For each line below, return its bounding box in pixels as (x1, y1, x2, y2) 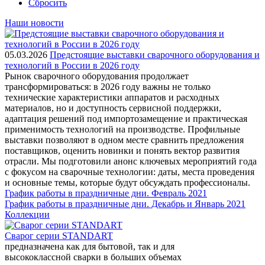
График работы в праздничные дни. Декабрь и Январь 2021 (5, 199, 245, 209)
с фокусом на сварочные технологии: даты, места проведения (5, 167, 254, 177)
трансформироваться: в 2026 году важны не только (5, 82, 211, 92)
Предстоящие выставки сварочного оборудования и (50, 50, 260, 60)
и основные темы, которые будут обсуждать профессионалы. (5, 177, 250, 188)
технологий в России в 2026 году (5, 60, 140, 70)
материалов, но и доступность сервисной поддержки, (5, 103, 221, 113)
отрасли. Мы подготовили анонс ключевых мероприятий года (5, 156, 257, 166)
